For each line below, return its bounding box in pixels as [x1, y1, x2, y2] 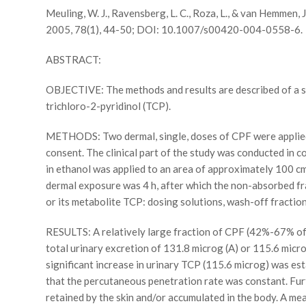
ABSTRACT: [46, 53, 102, 66]
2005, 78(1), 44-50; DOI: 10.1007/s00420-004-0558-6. [46, 23, 303, 36]
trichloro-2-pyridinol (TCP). [46, 100, 171, 112]
